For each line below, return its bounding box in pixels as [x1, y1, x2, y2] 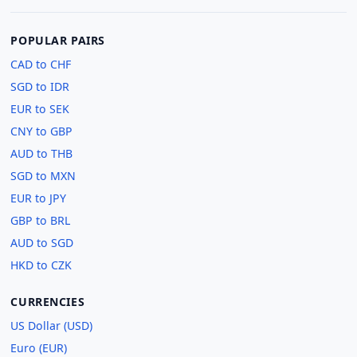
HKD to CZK [10, 257, 73, 273]
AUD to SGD [10, 235, 74, 251]
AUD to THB [10, 146, 73, 162]
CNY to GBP [10, 124, 73, 139]
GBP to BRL [10, 213, 71, 229]
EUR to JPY [10, 190, 67, 206]
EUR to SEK [10, 101, 70, 117]
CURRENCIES [10, 294, 85, 310]
